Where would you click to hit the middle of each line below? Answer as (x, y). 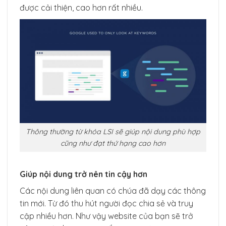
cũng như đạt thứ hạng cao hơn (113, 143)
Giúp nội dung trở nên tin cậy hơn (83, 174)
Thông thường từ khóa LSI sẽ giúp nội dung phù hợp (113, 131)
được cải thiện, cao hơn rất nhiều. (81, 8)
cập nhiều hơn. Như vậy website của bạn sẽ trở (106, 216)
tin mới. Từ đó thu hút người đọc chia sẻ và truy (106, 204)
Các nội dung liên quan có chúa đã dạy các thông (113, 191)
